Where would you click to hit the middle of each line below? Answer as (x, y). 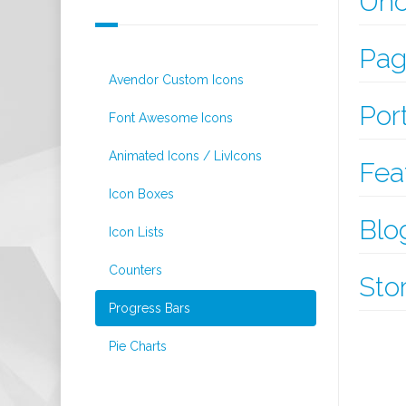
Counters (135, 270)
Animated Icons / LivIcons (185, 156)
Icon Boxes (141, 194)
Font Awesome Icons (171, 118)
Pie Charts (138, 346)
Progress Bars (150, 308)
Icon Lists (136, 232)
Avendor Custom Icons (176, 80)
